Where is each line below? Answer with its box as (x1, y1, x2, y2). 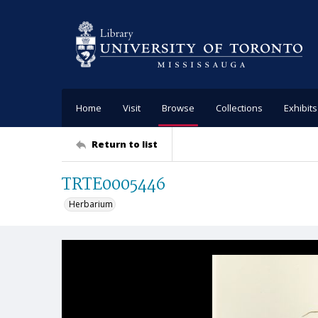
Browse (162, 101, 194, 114)
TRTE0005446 (62, 172, 165, 198)
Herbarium (69, 198, 113, 210)
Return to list (92, 137, 158, 150)
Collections (216, 101, 263, 114)
